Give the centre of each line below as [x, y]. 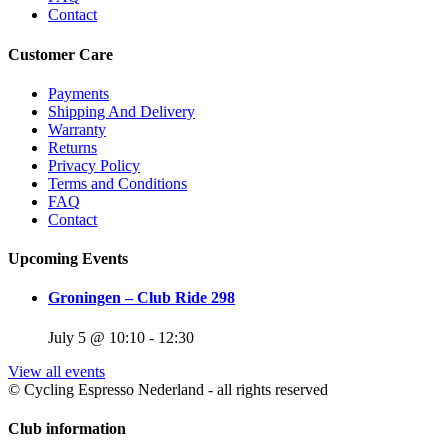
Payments [78, 93]
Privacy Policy [94, 165]
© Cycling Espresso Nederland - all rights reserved [168, 389]
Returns [72, 147]
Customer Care [60, 54]
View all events [56, 371]
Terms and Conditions [117, 183]
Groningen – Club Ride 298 [141, 298]
